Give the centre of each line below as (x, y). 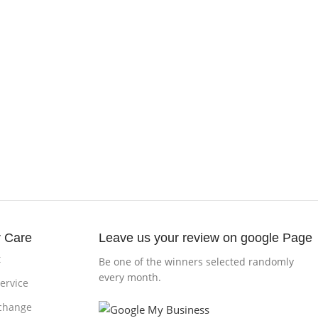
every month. (130, 278)
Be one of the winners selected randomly (197, 262)
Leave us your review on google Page (206, 238)
